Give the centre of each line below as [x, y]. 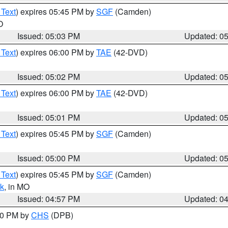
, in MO [17, 187]
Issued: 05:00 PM [49, 158]
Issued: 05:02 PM [49, 77]
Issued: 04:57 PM [49, 199]
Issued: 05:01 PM [49, 117]
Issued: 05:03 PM [49, 36]
